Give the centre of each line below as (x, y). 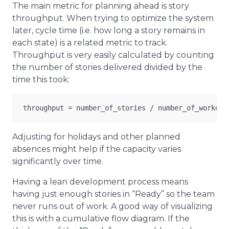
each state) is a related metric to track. (90, 42)
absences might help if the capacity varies (97, 149)
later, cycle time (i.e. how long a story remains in (109, 30)
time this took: (41, 79)
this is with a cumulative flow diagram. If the (101, 218)
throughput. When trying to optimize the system (113, 18)
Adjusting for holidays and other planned (96, 136)
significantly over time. (58, 161)
